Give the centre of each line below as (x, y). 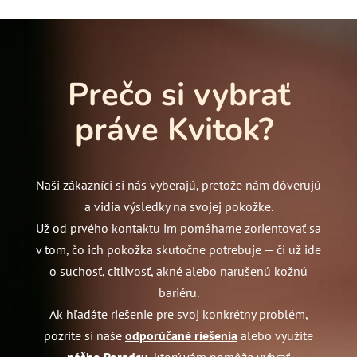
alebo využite (275, 335)
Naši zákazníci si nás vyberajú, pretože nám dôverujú (178, 184)
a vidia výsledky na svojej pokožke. (178, 206)
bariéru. (178, 292)
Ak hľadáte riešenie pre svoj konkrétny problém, (178, 314)
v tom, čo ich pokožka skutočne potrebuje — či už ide (178, 249)
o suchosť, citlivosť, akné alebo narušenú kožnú (178, 271)
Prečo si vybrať (178, 95)
